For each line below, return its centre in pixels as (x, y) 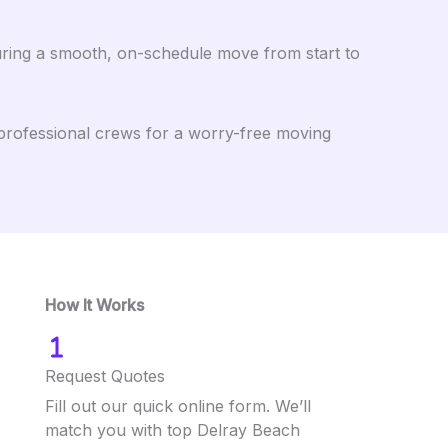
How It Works (94, 305)
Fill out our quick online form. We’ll (178, 405)
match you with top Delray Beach (172, 429)
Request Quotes (105, 375)
